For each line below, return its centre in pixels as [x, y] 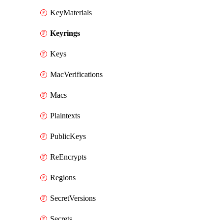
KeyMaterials [71, 13]
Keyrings [65, 33]
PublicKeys [68, 136]
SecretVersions [73, 198]
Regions [63, 178]
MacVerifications [76, 74]
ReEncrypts [68, 157]
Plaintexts [65, 116]
